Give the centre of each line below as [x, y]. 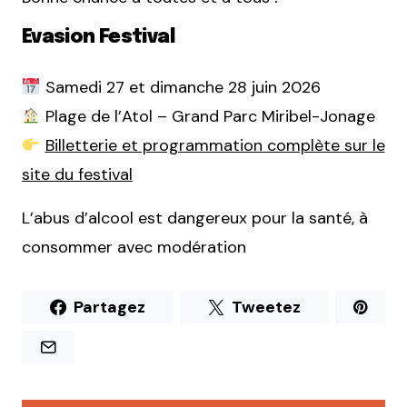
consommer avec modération [134, 248]
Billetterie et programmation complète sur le [215, 146]
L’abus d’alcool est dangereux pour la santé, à [195, 218]
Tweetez [266, 308]
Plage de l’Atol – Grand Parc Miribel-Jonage [208, 117]
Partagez [109, 308]
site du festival [77, 175]
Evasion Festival [98, 38]
